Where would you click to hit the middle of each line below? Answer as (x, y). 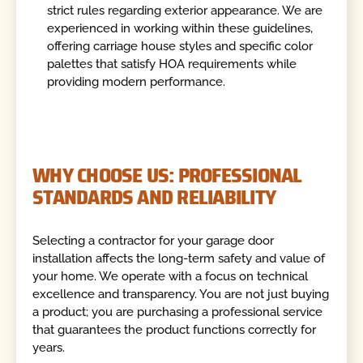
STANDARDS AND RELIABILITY (154, 197)
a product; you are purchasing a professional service (178, 312)
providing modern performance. (137, 82)
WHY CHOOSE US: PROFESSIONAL (167, 175)
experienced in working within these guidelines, (180, 29)
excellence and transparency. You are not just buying (181, 294)
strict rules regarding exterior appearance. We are (185, 11)
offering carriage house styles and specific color (180, 47)
